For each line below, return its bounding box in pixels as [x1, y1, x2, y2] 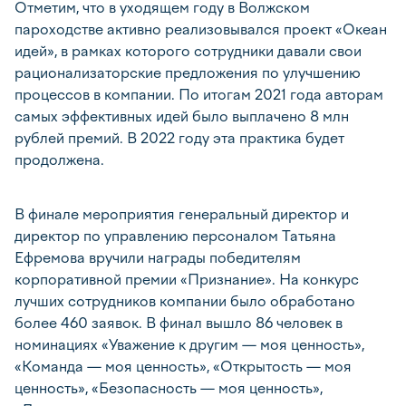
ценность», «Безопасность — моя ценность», [14, 380, 323, 397]
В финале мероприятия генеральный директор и [14, 206, 349, 223]
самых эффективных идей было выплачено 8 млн [14, 108, 349, 125]
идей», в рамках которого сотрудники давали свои [14, 43, 362, 60]
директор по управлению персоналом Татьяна [14, 227, 336, 245]
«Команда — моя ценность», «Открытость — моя [14, 358, 352, 375]
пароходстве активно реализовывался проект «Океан [14, 21, 387, 38]
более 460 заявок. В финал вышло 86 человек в [14, 314, 343, 332]
